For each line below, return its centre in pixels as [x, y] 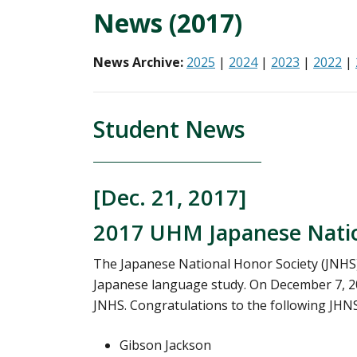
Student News [169, 128]
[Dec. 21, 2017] [170, 197]
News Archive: [138, 62]
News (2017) [168, 22]
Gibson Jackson [165, 345]
